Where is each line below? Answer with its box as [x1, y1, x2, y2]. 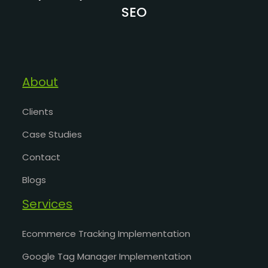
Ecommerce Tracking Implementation [22, 227, 191, 240]
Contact [22, 151, 61, 164]
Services [22, 196, 73, 213]
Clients [22, 105, 54, 118]
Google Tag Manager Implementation [22, 250, 192, 263]
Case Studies [22, 128, 83, 141]
